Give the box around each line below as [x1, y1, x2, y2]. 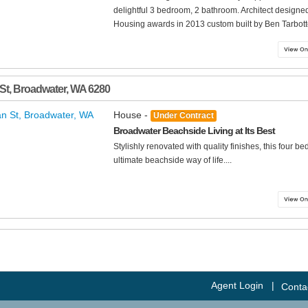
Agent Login [211, 280, 263, 291]
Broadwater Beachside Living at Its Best [113, 125, 275, 137]
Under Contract [153, 111, 214, 121]
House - [113, 109, 151, 121]
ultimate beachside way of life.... [113, 155, 232, 166]
